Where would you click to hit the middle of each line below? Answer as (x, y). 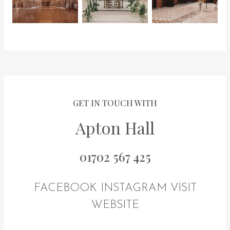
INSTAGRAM (133, 188)
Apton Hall (115, 127)
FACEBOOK (65, 188)
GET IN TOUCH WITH (115, 103)
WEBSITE (115, 205)
